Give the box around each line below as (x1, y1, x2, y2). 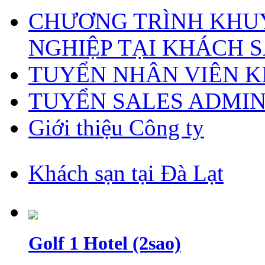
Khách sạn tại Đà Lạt (28, 160, 224, 186)
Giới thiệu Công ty (28, 114, 204, 140)
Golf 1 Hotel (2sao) (28, 232, 181, 254)
